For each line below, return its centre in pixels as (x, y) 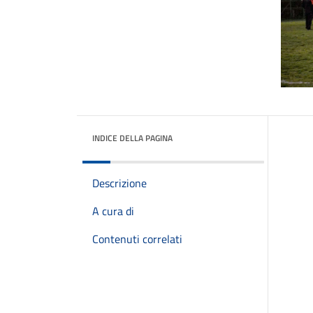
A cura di (113, 211)
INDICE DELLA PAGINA (132, 138)
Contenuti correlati (137, 239)
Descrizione (119, 183)
